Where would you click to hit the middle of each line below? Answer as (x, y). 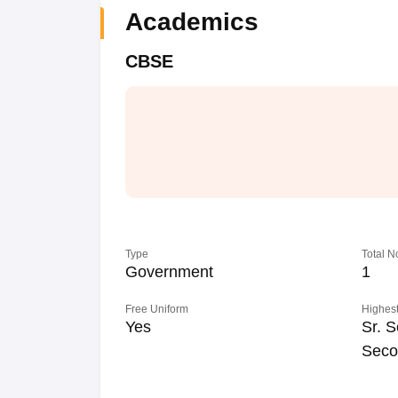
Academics (191, 22)
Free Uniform (156, 309)
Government (169, 272)
